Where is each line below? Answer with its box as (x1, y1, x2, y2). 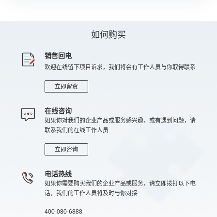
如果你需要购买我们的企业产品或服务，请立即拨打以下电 (45, 180, 196, 187)
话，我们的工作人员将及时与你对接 (45, 190, 138, 197)
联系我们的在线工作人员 (45, 127, 108, 134)
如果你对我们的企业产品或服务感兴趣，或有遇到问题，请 (45, 117, 196, 124)
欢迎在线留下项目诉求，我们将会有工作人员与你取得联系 (45, 64, 196, 71)
